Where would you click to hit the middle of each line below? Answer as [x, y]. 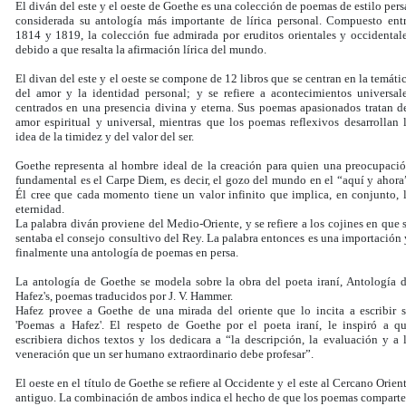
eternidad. [40, 209]
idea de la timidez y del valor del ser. [105, 137]
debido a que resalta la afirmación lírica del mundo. [141, 50]
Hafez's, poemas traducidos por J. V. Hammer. [124, 296]
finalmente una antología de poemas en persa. [127, 253]
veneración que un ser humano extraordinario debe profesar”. [164, 354]
